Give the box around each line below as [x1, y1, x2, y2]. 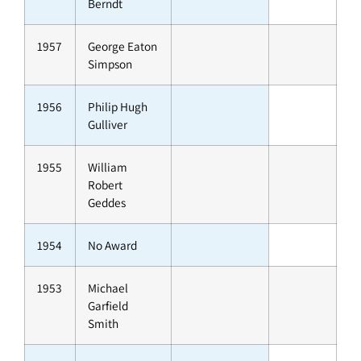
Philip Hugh [88, 98, 147, 115]
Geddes [88, 194, 126, 211]
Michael [88, 280, 128, 297]
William [88, 159, 127, 176]
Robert [88, 176, 122, 193]
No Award [88, 237, 137, 254]
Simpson [88, 56, 132, 73]
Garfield [88, 297, 128, 314]
